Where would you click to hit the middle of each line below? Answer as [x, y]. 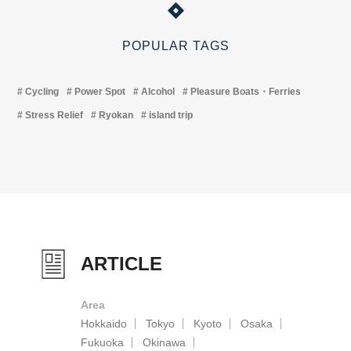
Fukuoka [103, 343]
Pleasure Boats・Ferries [246, 92]
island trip [171, 116]
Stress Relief [54, 116]
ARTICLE [122, 264]
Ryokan [116, 116]
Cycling [42, 92]
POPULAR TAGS [175, 46]
